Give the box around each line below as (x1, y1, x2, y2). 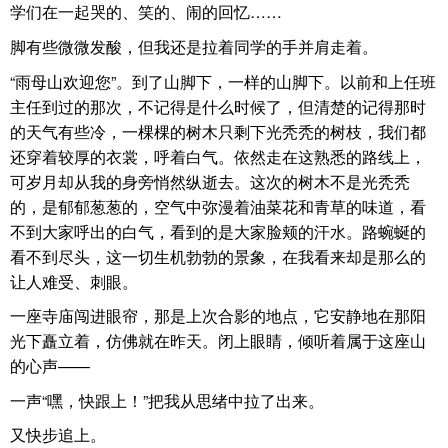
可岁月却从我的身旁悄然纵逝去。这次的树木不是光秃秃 (10, 169, 410, 193)
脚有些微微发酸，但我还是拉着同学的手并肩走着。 (10, 35, 378, 58)
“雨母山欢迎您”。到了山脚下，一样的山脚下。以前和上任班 (10, 69, 436, 93)
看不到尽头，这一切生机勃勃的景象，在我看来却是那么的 (10, 244, 426, 268)
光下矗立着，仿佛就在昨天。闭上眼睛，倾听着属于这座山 (10, 329, 426, 353)
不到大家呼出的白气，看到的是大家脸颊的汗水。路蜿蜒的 (10, 219, 426, 243)
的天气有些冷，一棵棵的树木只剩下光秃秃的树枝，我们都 (10, 119, 426, 143)
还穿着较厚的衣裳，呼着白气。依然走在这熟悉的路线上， (10, 144, 426, 168)
